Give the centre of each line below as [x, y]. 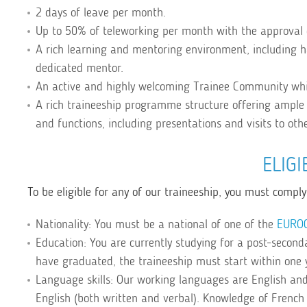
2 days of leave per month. [101, 12]
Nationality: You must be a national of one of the [156, 224]
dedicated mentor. [79, 68]
